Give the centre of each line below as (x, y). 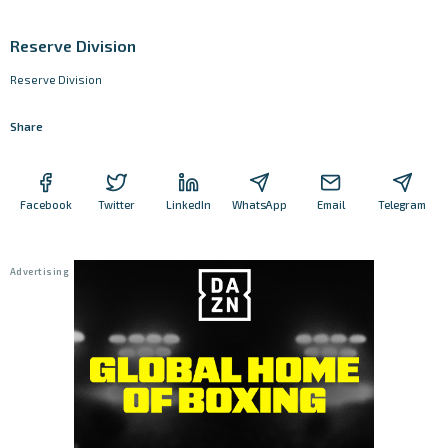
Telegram (402, 204)
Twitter (117, 204)
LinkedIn (188, 204)
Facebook (45, 204)
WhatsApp (260, 204)
